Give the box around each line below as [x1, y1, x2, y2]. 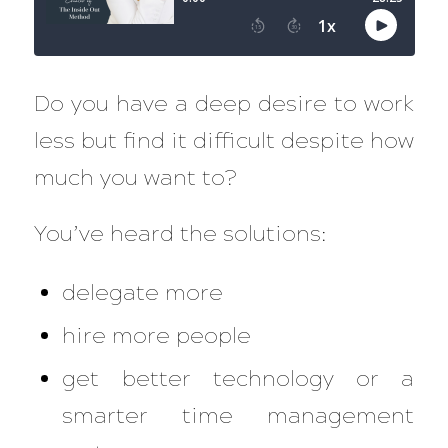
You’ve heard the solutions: [33, 220, 326, 248]
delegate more [62, 278, 224, 306]
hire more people [62, 321, 252, 349]
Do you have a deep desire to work [33, 90, 415, 118]
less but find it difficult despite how [33, 127, 415, 155]
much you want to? [33, 164, 242, 192]
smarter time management [62, 401, 415, 429]
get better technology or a [62, 364, 415, 392]
